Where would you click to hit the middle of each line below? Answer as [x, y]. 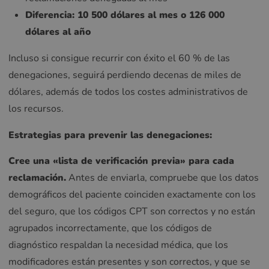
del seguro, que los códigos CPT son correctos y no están [132, 212]
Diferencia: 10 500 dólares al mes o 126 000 [125, 15]
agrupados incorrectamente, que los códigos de [110, 228]
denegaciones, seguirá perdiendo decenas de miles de [125, 75]
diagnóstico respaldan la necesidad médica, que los [118, 245]
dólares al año [58, 32]
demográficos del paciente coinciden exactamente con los [132, 195]
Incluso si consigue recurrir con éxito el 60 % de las [119, 58]
